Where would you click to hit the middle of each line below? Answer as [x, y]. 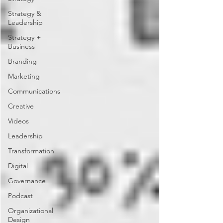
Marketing [24, 76]
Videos [18, 121]
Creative [21, 106]
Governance [27, 181]
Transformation [31, 151]
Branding [22, 61]
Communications [34, 91]
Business [21, 46]
